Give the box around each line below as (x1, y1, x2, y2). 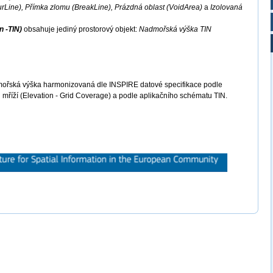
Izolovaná (210, 3, 243, 12)
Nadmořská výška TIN (139, 25, 211, 34)
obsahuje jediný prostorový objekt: (22, 25, 139, 34)
